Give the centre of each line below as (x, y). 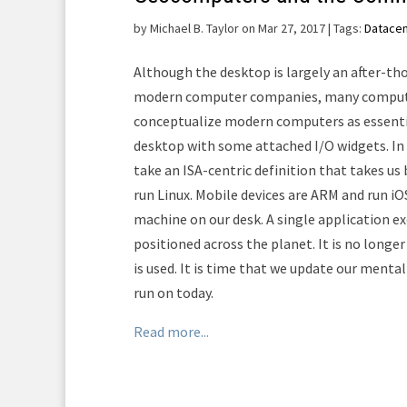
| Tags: (345, 28)
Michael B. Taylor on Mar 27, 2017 (238, 28)
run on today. (174, 293)
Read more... (171, 332)
